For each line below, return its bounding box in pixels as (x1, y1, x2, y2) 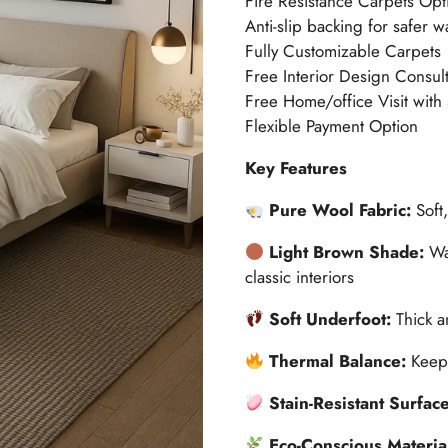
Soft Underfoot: (269, 307, 397, 332)
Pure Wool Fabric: (269, 198, 417, 223)
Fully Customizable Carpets (244, 39, 441, 64)
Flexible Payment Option (244, 114, 418, 139)
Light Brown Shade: (269, 240, 430, 265)
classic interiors (244, 265, 354, 290)
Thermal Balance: (269, 349, 412, 374)
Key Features (244, 156, 347, 181)
